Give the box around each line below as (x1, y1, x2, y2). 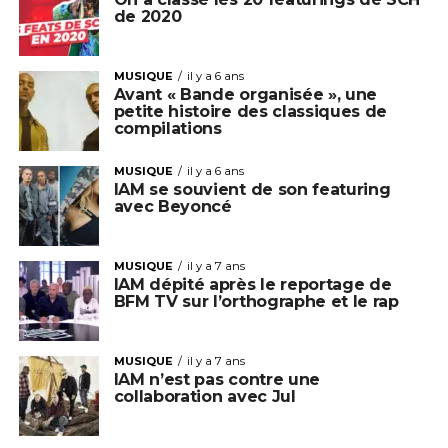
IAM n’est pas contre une (113, 370, 320, 389)
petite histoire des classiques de (113, 102, 388, 121)
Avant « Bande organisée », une (113, 85, 378, 104)
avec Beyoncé (113, 197, 232, 216)
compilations (113, 119, 222, 138)
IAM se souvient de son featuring (113, 180, 391, 199)
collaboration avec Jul (113, 387, 296, 406)
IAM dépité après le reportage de (113, 275, 392, 294)
